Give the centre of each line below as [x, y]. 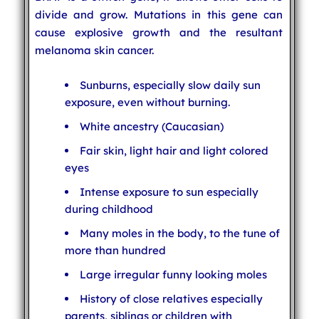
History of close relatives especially [171, 298]
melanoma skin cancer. [94, 50]
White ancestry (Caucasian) [151, 126]
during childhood [109, 209]
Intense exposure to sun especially [169, 192]
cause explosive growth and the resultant [159, 32]
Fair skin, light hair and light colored [174, 150]
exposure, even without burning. [147, 102]
